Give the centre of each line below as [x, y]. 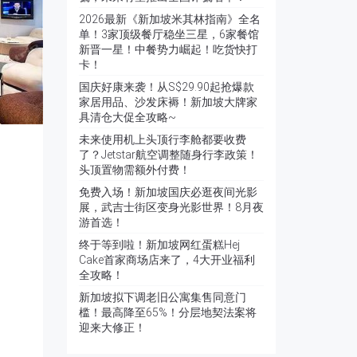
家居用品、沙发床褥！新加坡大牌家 [168, 102]
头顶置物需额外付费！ [134, 170]
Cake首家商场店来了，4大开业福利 [167, 260]
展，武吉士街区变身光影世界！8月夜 [171, 207]
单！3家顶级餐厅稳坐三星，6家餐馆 [169, 34]
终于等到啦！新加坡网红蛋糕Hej [159, 245]
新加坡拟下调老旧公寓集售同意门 [162, 297]
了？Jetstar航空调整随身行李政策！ [168, 155]
